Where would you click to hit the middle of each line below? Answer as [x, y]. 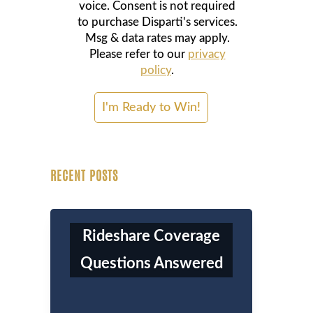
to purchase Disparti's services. [157, 22]
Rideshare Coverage [151, 236]
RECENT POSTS [85, 175]
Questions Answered [151, 264]
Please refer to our [138, 54]
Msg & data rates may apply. [157, 38]
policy [156, 71]
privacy [206, 54]
